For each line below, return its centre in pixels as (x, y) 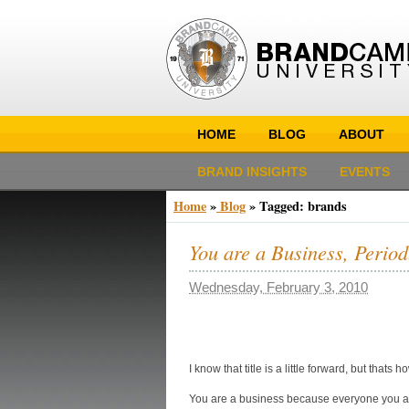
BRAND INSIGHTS (252, 172)
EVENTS (365, 172)
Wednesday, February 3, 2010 (278, 287)
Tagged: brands (303, 206)
